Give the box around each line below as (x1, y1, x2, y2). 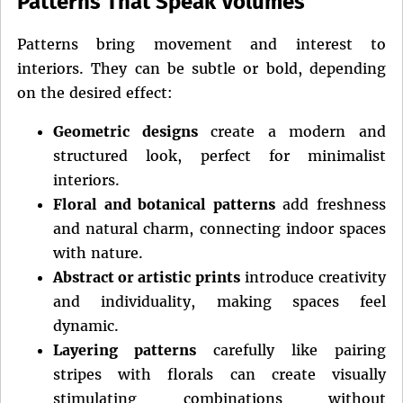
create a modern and (197, 121, 387, 140)
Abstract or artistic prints (53, 267, 240, 286)
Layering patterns (53, 340, 196, 359)
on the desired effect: (17, 83, 173, 102)
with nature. (53, 243, 143, 262)
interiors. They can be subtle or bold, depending (17, 58, 386, 77)
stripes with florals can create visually (53, 364, 386, 383)
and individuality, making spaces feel (53, 291, 386, 310)
